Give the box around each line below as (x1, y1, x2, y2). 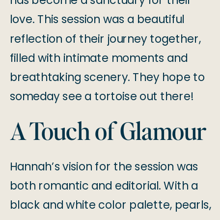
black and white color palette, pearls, (9, 197, 211, 213)
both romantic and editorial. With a (9, 178, 198, 194)
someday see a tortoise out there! (9, 88, 194, 105)
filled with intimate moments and (9, 50, 188, 66)
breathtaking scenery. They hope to (9, 69, 205, 85)
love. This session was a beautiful (9, 11, 185, 27)
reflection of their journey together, (9, 30, 201, 47)
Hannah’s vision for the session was (9, 159, 198, 175)
